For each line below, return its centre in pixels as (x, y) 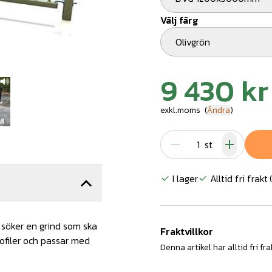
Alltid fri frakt (239, 178)
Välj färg (179, 20)
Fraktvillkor (187, 231)
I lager (185, 178)
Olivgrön (196, 42)
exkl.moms (180, 110)
